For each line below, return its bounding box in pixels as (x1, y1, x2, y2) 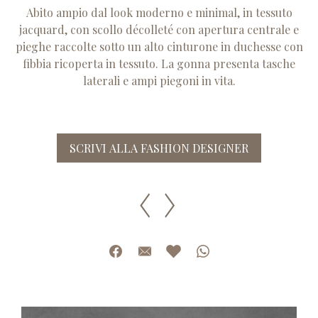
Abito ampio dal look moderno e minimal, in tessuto (26, 4, 292, 20)
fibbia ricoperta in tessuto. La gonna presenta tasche (23, 55, 295, 71)
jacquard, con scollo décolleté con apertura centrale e (19, 21, 299, 37)
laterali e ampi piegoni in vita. (82, 72, 236, 88)
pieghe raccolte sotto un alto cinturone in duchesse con (15, 38, 303, 54)
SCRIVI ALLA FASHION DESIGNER (70, 141, 248, 156)
